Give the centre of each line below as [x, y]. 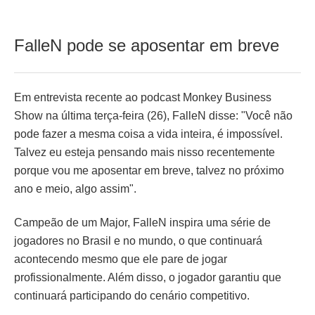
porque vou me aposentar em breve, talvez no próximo [149, 170]
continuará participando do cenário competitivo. [132, 295]
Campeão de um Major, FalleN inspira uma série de [142, 222]
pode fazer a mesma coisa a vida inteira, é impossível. [148, 134]
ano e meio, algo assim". [75, 188]
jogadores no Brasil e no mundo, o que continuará [138, 240]
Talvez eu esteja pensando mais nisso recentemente [144, 152]
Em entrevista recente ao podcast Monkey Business [143, 97]
